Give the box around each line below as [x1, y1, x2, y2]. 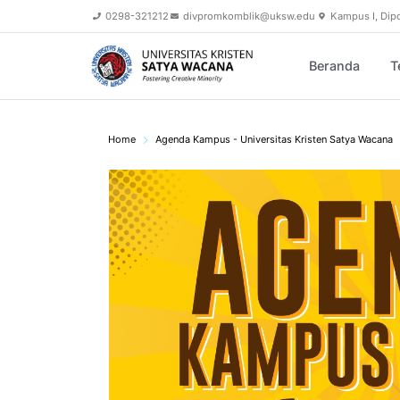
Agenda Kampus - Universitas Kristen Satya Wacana [155, 133, 393, 146]
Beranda [309, 58, 360, 74]
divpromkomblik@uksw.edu [183, 10, 316, 22]
